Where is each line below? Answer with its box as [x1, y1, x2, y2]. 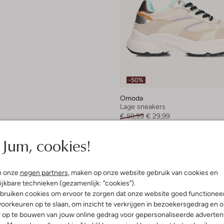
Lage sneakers [120, 102, 165, 111]
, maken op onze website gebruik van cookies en [67, 168, 218, 176]
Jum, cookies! [1, 134, 90, 156]
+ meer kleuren [120, 129, 168, 138]
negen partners [19, 168, 68, 176]
